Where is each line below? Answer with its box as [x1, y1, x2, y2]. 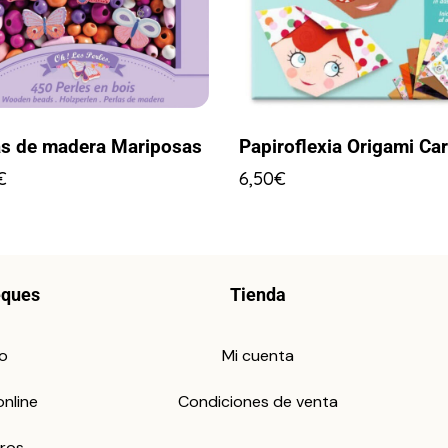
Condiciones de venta [178, 391, 339, 413]
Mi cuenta [222, 345, 295, 367]
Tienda [230, 284, 287, 306]
